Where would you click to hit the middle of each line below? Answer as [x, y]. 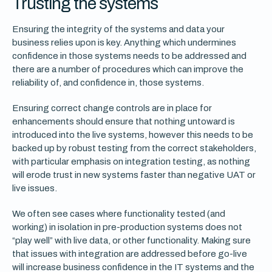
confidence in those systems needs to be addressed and [129, 56]
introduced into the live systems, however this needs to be [133, 135]
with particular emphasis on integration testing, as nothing [131, 161]
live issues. [35, 188]
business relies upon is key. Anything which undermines [124, 42]
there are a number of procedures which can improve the [128, 69]
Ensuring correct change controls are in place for [112, 108]
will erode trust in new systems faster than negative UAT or [134, 175]
